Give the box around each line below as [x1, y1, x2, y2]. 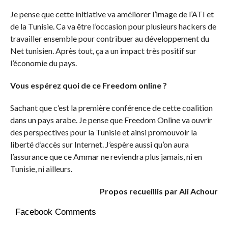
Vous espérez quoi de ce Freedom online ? [10, 80, 167, 90]
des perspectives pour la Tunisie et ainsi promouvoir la [10, 127, 197, 137]
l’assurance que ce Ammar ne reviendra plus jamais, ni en [10, 151, 202, 161]
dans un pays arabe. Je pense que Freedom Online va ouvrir [10, 115, 212, 125]
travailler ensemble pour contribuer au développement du [10, 33, 209, 43]
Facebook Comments [15, 207, 96, 217]
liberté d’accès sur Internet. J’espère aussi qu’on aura [10, 139, 189, 149]
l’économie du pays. [10, 58, 78, 68]
